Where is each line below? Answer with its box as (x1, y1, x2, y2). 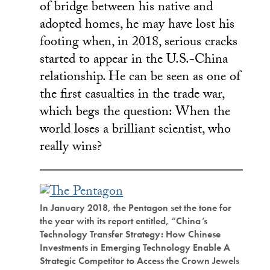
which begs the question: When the (40, 101, 231, 124)
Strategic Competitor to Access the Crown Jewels (40, 254, 240, 267)
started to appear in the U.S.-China (40, 49, 228, 72)
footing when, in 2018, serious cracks (40, 31, 238, 54)
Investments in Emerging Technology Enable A (40, 240, 231, 254)
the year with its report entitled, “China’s (40, 214, 208, 227)
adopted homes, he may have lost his (40, 14, 235, 37)
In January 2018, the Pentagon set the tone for (40, 201, 232, 214)
